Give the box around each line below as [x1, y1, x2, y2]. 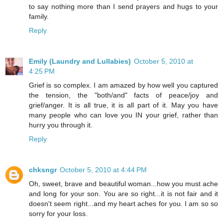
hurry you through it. [29, 120, 93, 129]
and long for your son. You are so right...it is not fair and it [29, 189, 218, 198]
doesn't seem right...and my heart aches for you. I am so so [29, 199, 218, 208]
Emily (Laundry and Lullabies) [29, 57, 131, 65]
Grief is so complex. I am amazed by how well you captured [29, 81, 218, 89]
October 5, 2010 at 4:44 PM [60, 165, 147, 174]
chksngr [29, 165, 57, 174]
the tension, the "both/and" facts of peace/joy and [29, 91, 218, 99]
